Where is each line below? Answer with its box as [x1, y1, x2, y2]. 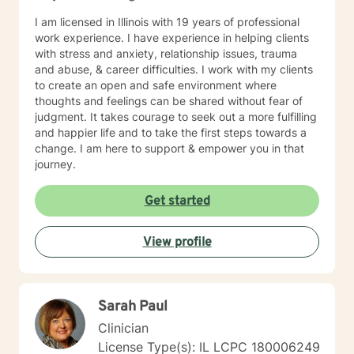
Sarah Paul [98, 298, 168, 316]
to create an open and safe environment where [35, 78, 277, 92]
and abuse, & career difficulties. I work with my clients [35, 62, 313, 76]
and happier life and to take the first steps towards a [35, 126, 307, 139]
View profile [142, 235, 212, 250]
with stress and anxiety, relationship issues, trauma [35, 47, 297, 60]
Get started [144, 194, 210, 209]
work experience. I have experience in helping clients [35, 31, 309, 44]
